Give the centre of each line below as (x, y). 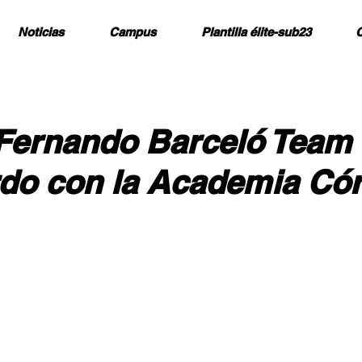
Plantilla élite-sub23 (256, 32)
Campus (133, 32)
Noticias (41, 32)
